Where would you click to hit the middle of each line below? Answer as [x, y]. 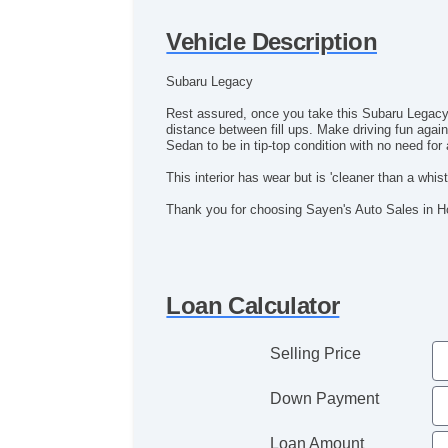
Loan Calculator [253, 306]
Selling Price [316, 354]
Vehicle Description [271, 42]
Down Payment [325, 399]
